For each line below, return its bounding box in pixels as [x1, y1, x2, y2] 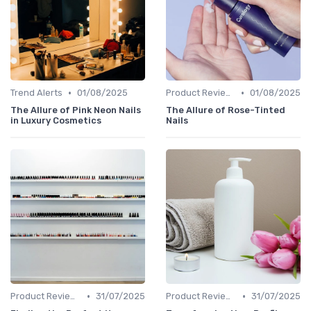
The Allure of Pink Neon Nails [10, 105, 141, 116]
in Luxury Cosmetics [10, 115, 101, 126]
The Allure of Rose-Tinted [166, 105, 285, 116]
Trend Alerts [10, 87, 62, 99]
